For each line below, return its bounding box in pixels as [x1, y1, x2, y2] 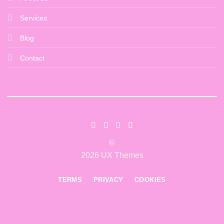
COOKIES [134, 175, 166, 183]
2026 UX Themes [80, 150, 143, 159]
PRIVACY [93, 175, 123, 183]
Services [19, 13, 47, 22]
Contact [19, 53, 44, 62]
